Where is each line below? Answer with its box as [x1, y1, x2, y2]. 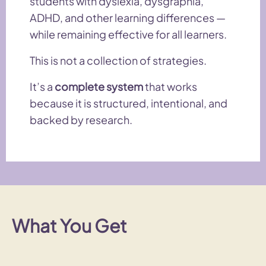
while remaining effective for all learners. [30, 27, 227, 41]
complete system [55, 79, 143, 93]
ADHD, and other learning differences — [30, 10, 226, 24]
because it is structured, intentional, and [30, 96, 227, 110]
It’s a [30, 79, 55, 93]
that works [143, 79, 197, 93]
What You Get [12, 214, 127, 237]
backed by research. [30, 112, 132, 126]
